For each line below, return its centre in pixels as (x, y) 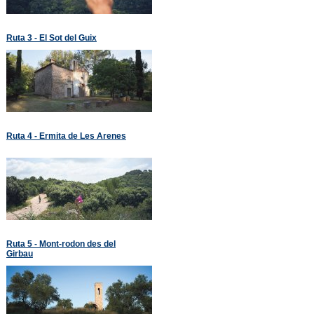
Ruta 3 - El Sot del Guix (51, 37)
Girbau (19, 253)
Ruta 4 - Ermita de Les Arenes (66, 135)
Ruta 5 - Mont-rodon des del (61, 243)
